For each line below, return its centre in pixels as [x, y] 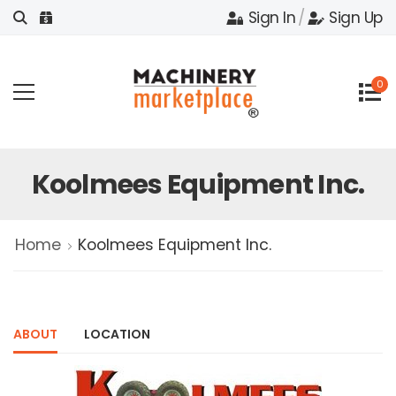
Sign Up [356, 18]
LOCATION [117, 334]
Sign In [272, 18]
